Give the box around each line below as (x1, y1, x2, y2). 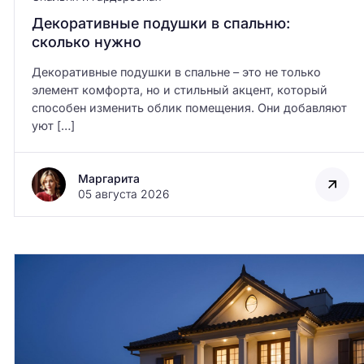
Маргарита (77, 171, 140, 186)
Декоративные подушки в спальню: (31, 15, 290, 32)
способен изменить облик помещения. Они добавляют (31, 101, 347, 115)
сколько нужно (31, 33, 141, 51)
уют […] (31, 119, 75, 133)
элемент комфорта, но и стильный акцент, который (31, 83, 327, 97)
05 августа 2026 (77, 187, 169, 201)
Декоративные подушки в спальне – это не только (31, 65, 321, 80)
